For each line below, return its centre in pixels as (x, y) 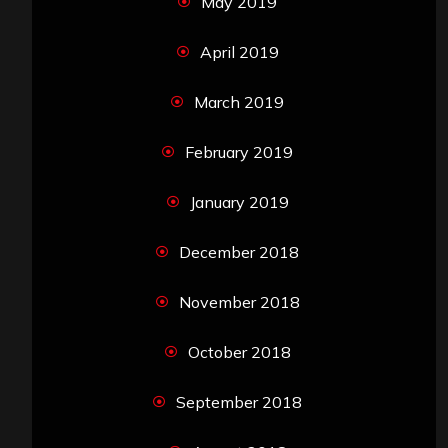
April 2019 (239, 52)
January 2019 (239, 202)
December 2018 (239, 252)
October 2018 (239, 352)
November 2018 (239, 302)
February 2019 (239, 152)
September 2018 (239, 402)
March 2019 (239, 102)
